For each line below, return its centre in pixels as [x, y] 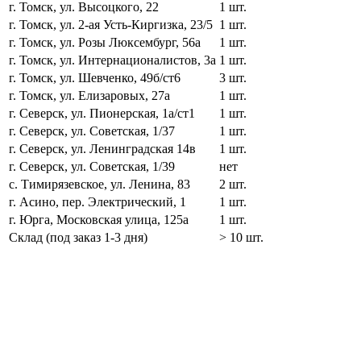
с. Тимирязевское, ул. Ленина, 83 [100, 184]
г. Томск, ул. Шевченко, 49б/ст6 [95, 77]
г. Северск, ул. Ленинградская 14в [102, 148]
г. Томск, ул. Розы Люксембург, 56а [105, 42]
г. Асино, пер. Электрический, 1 [98, 201]
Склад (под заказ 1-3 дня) [78, 237]
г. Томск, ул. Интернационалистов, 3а [112, 60]
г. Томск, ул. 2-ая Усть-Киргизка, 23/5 [111, 24]
